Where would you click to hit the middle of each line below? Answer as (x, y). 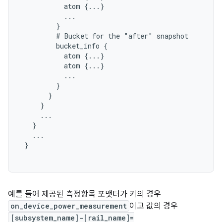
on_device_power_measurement (69, 206)
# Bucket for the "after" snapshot (104, 36)
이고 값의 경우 (154, 206)
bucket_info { (64, 46)
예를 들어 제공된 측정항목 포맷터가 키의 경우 (84, 194)
